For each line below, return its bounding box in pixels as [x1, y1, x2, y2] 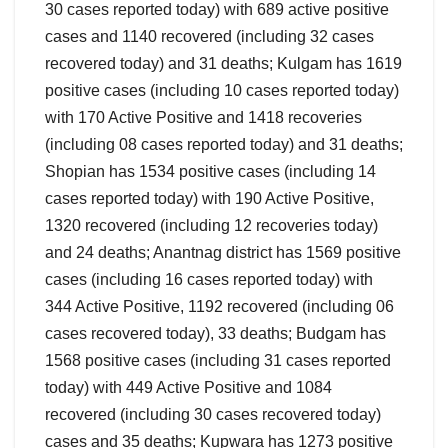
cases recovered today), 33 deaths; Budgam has [45, 325, 386, 343]
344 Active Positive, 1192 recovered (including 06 [45, 298, 394, 316]
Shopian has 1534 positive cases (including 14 [45, 163, 376, 181]
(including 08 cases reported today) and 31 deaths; [45, 136, 403, 154]
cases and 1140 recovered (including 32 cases [45, 28, 374, 46]
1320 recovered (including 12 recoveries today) [45, 217, 378, 235]
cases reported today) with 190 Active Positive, [45, 190, 374, 208]
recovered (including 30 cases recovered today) [45, 406, 381, 424]
